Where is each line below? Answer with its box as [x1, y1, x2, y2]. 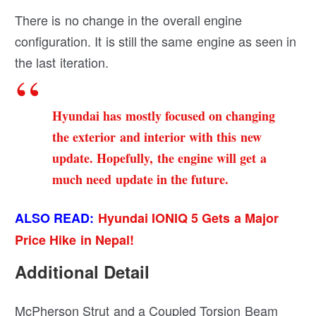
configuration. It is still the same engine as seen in [15, 32, 297, 51]
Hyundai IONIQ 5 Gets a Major [97, 209, 279, 228]
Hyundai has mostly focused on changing [52, 107, 276, 126]
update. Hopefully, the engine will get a [52, 149, 267, 168]
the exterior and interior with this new [52, 128, 262, 147]
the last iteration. [15, 53, 109, 72]
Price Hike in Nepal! [15, 231, 134, 250]
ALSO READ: [15, 209, 95, 228]
